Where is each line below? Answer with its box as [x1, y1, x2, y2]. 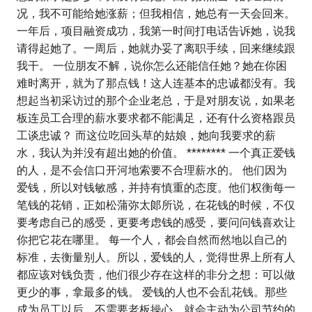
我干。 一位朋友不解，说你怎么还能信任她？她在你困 [17, 59, 287, 73]
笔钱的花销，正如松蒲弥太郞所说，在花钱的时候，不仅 [17, 198, 295, 212]
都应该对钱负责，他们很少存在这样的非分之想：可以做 [17, 268, 295, 282]
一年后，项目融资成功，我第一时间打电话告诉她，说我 [17, 24, 295, 38]
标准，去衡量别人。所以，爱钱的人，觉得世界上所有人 [17, 251, 295, 265]
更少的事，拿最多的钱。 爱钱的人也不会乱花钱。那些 [17, 286, 287, 299]
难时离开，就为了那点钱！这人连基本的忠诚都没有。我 [17, 77, 295, 91]
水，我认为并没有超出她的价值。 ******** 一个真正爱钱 [17, 146, 295, 160]
